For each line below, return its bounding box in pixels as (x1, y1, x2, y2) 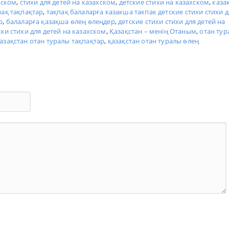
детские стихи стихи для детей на (118, 17, 225, 27)
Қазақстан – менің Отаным (109, 27, 197, 36)
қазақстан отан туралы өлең (107, 36, 199, 46)
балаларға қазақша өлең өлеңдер (6, 17, 115, 27)
